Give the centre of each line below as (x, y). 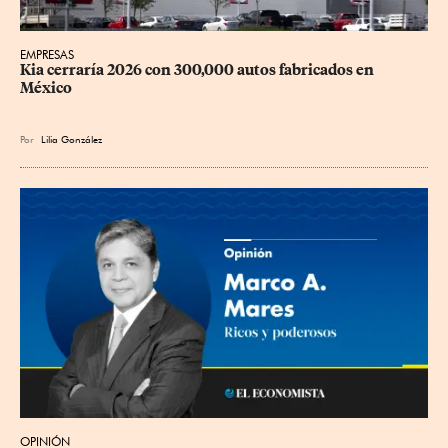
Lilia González (71, 139)
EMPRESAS (47, 55)
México (46, 88)
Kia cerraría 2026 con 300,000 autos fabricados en (198, 70)
